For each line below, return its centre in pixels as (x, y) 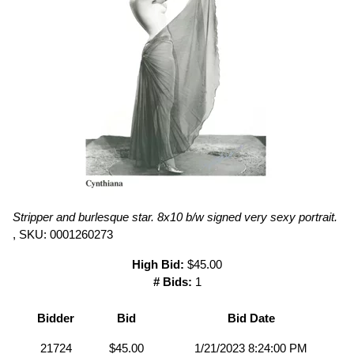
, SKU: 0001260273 (63, 234)
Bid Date (251, 318)
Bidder (56, 318)
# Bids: (172, 281)
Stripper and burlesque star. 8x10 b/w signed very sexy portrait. (175, 217)
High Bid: (158, 264)
